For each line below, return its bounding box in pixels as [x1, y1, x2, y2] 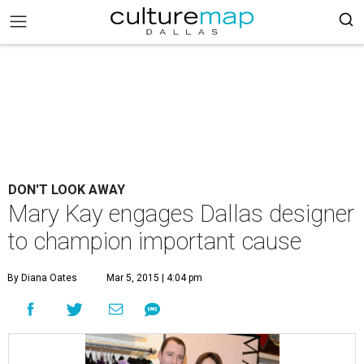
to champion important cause [8, 227, 301, 255]
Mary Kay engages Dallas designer [8, 200, 354, 227]
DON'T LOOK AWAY [8, 182, 125, 197]
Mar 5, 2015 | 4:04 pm [106, 272, 202, 284]
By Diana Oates [7, 272, 77, 284]
